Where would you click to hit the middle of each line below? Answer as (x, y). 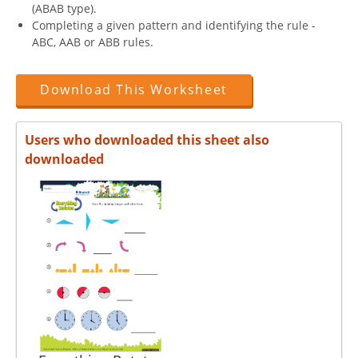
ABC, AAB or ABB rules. (93, 42)
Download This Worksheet (134, 89)
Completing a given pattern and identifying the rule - (174, 25)
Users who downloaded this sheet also (147, 140)
